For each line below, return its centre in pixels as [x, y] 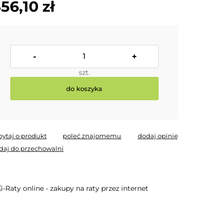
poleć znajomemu [92, 136]
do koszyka [84, 88]
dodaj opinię [158, 136]
